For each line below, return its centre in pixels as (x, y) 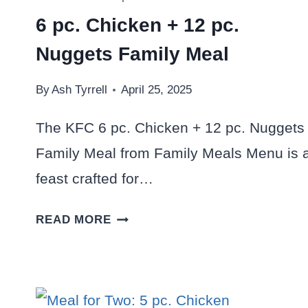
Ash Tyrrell (80, 90)
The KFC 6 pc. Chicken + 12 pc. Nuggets (170, 128)
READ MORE (74, 220)
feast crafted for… (95, 179)
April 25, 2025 (157, 90)
